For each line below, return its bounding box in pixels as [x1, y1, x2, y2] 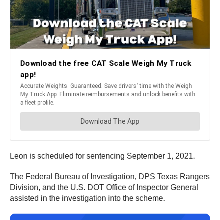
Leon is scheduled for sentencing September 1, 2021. [10, 151, 195, 160]
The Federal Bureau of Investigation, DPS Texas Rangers [10, 172, 210, 181]
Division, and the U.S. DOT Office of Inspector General [10, 183, 198, 192]
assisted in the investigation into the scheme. [10, 193, 165, 202]
